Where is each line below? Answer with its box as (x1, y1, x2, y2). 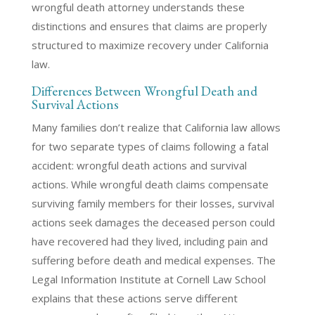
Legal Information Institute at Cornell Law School (31, 272, 266, 286)
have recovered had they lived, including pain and (31, 234, 268, 248)
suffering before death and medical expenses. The (31, 253, 276, 267)
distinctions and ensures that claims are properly (31, 19, 267, 33)
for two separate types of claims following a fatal (31, 139, 269, 153)
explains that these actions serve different (31, 291, 238, 305)
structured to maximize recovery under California (31, 38, 269, 52)
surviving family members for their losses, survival (31, 196, 274, 210)
